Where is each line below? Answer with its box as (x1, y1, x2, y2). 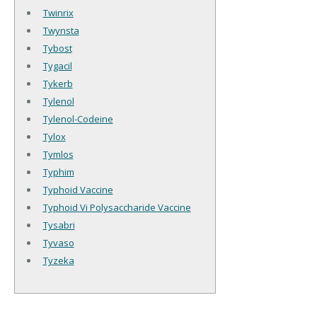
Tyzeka (42, 254, 74, 267)
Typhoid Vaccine (42, 183, 113, 197)
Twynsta (42, 24, 79, 38)
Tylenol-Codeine (42, 113, 113, 126)
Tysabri (42, 219, 75, 232)
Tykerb (42, 77, 73, 91)
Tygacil (42, 59, 72, 73)
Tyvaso (42, 236, 74, 250)
